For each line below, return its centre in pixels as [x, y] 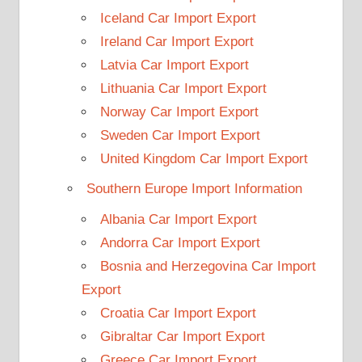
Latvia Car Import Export [174, 65]
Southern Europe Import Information [194, 189]
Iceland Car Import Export [178, 18]
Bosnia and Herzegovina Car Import [208, 266]
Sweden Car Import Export [180, 135]
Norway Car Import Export [179, 112]
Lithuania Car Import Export [183, 88]
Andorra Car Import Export [180, 242]
